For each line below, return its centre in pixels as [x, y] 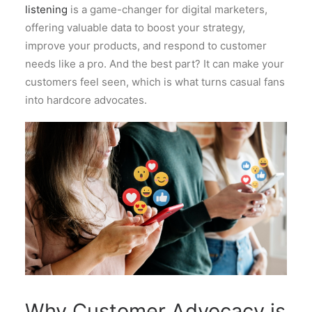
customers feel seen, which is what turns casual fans [155, 82]
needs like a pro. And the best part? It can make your [155, 64]
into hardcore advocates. [86, 100]
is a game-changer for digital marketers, [167, 9]
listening [46, 9]
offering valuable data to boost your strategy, [135, 28]
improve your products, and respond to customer [146, 46]
